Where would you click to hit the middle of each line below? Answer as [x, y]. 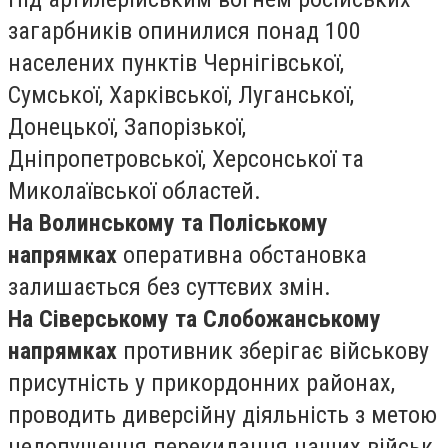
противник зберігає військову [273, 350]
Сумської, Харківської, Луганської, [181, 94]
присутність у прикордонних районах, [201, 382]
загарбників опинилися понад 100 [184, 30]
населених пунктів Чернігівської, [176, 62]
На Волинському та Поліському [168, 222]
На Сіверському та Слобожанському [194, 318]
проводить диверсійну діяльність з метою [222, 414]
